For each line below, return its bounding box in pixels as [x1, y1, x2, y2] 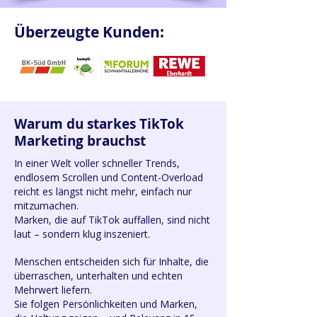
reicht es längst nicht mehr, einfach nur [14, 185, 192, 198]
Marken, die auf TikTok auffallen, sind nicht [14, 213, 210, 226]
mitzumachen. [14, 199, 79, 212]
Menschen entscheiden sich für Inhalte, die [14, 255, 209, 268]
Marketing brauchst [14, 132, 146, 150]
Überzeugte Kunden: [14, 22, 164, 42]
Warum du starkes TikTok [14, 115, 184, 133]
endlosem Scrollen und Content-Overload [14, 171, 203, 184]
